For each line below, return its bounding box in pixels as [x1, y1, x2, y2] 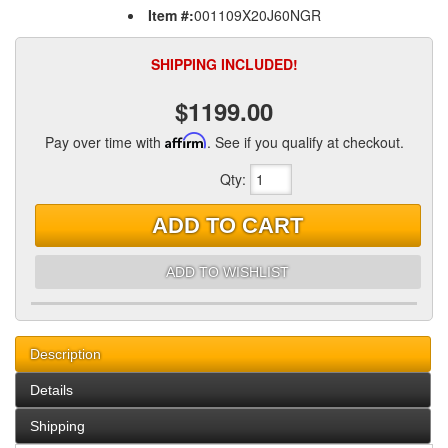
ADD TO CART [152, 212, 304, 238]
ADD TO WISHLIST [166, 263, 290, 280]
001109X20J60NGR [193, 5, 321, 25]
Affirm [164, 132, 207, 149]
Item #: [147, 5, 194, 25]
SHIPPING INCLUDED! [150, 54, 298, 74]
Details [30, 382, 73, 399]
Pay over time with [44, 132, 165, 152]
